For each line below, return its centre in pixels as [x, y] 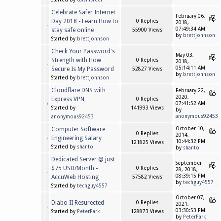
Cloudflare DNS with [78, 91]
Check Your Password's [83, 52]
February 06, [190, 16]
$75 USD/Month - [74, 168]
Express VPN [68, 99]
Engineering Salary [76, 138]
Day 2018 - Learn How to [85, 21]
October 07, [190, 198]
